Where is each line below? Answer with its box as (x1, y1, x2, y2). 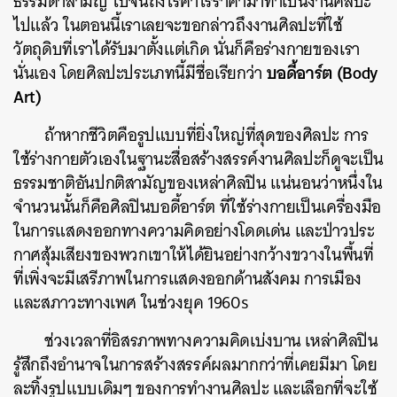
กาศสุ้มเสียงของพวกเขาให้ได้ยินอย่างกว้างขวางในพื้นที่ (13, 240, 374, 269)
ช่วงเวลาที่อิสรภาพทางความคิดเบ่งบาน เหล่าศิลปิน (44, 326, 378, 355)
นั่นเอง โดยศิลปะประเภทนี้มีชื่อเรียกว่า (13, 58, 267, 88)
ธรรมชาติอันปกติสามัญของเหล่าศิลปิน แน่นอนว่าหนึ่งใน (13, 168, 383, 198)
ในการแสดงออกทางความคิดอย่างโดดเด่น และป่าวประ (13, 216, 375, 245)
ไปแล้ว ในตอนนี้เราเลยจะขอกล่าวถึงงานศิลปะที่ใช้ (13, 11, 343, 40)
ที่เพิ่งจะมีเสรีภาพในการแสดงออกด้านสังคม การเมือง (13, 264, 362, 293)
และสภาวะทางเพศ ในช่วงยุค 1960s (13, 288, 249, 317)
